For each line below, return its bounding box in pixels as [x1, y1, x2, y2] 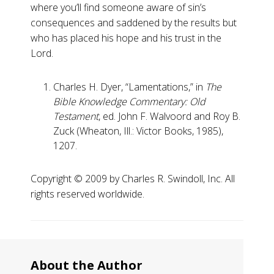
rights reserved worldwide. [31, 187, 144, 201]
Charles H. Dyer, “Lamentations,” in [53, 80, 206, 94]
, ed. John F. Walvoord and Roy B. [98, 109, 240, 123]
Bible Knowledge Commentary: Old [53, 95, 206, 108]
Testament [53, 109, 98, 123]
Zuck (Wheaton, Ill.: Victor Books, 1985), [53, 124, 223, 138]
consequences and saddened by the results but [31, 16, 237, 29]
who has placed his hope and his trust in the [31, 31, 221, 45]
